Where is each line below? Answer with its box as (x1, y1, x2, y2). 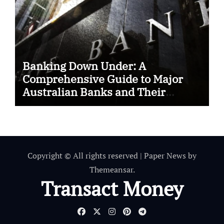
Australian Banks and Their (22, 84, 165, 99)
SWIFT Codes (22, 97, 91, 112)
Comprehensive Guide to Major (22, 71, 183, 86)
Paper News (144, 149, 186, 161)
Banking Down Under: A (22, 58, 146, 73)
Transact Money (41, 174, 183, 201)
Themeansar (89, 163, 133, 175)
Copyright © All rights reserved (27, 149, 140, 161)
